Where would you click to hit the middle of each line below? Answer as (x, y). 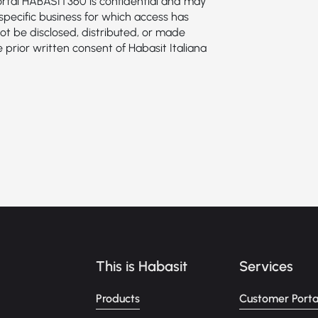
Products (118, 298)
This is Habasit (142, 266)
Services (266, 266)
